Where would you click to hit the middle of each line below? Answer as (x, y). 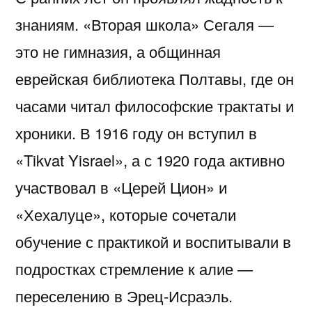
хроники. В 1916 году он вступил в (136, 133)
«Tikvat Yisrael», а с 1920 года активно (150, 160)
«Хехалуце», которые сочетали (126, 214)
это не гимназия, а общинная (118, 52)
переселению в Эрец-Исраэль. (124, 296)
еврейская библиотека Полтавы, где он (155, 79)
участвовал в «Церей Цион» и (121, 187)
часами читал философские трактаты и (155, 106)
